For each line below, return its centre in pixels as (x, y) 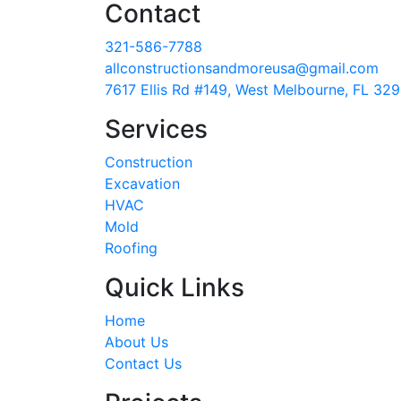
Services (156, 129)
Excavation (142, 184)
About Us (137, 342)
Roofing (131, 248)
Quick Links (175, 288)
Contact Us (143, 364)
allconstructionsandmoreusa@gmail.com (242, 68)
